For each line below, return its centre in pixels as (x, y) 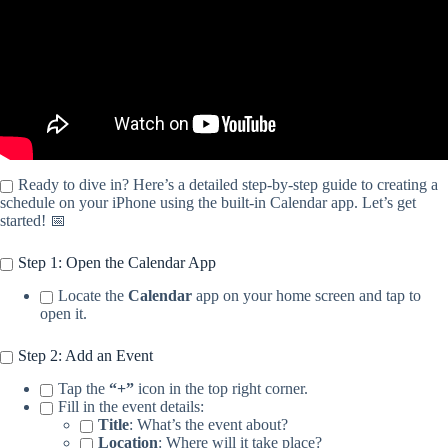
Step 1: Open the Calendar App (117, 263)
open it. (63, 313)
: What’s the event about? (208, 424)
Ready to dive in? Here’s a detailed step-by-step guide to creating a (228, 185)
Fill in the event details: (131, 406)
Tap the (83, 388)
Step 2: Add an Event (85, 355)
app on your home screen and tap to (306, 295)
